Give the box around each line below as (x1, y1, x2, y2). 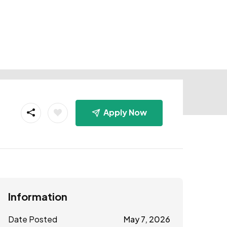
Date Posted (8, 213, 57, 224)
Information (8, 190, 67, 203)
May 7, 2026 (123, 213, 170, 224)
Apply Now (103, 106, 147, 118)
